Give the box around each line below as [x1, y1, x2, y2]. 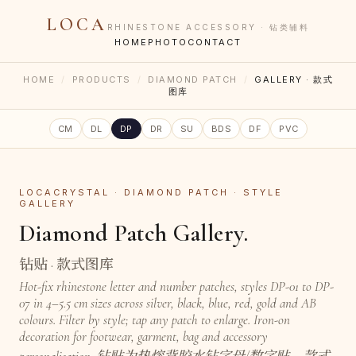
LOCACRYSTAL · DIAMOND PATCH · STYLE [19, 187, 283, 198]
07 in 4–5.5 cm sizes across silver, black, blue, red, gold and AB [19, 295, 316, 311]
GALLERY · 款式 [254, 74, 333, 85]
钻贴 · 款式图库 [19, 256, 114, 273]
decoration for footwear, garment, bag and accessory [19, 328, 268, 345]
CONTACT [188, 37, 242, 48]
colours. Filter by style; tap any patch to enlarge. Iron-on [19, 311, 290, 328]
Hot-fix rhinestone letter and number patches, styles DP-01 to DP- [19, 278, 334, 295]
